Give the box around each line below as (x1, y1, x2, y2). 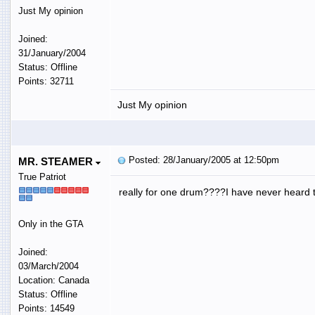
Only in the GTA (18, 218, 84, 229)
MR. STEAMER (18, 155, 96, 167)
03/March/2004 (18, 260, 79, 271)
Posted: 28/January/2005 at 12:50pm (125, 154, 279, 165)
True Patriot (18, 171, 66, 182)
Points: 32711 (18, 75, 74, 86)
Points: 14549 (18, 302, 75, 314)
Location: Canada (18, 274, 89, 285)
